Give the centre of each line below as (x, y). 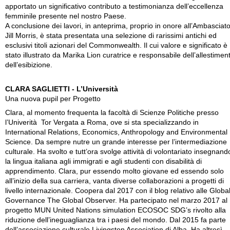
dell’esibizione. (29, 65)
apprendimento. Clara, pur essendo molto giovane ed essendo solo (114, 171)
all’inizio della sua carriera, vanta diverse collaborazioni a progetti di (114, 181)
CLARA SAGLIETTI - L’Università (62, 89)
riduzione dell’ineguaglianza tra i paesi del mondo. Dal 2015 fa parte (116, 220)
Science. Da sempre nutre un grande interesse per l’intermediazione (116, 142)
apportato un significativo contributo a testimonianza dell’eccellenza (114, 7)
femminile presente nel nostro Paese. (66, 16)
